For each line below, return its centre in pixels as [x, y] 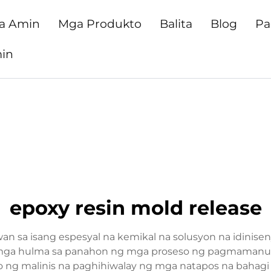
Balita [176, 24]
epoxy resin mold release [135, 208]
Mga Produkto [100, 24]
